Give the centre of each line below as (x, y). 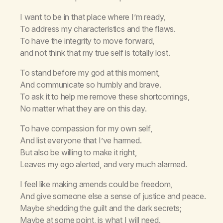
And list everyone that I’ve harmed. (81, 140)
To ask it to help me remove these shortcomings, (105, 96)
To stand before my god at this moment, (90, 72)
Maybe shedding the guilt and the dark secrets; (101, 208)
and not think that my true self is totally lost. (95, 53)
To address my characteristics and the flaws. (98, 29)
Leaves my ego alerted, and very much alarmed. (104, 164)
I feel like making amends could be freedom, (96, 184)
